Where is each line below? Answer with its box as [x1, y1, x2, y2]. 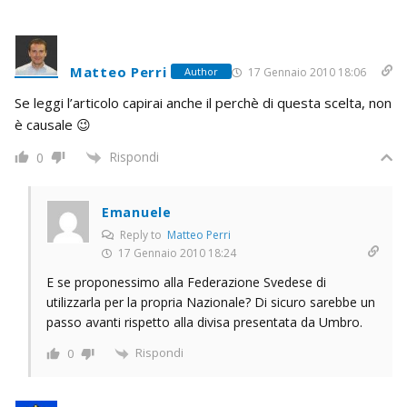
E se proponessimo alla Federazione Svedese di [46, 273, 326, 291]
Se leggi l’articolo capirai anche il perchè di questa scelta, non [15, 93, 392, 112]
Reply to [117, 227, 167, 243]
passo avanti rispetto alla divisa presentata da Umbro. [46, 313, 362, 331]
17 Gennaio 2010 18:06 [245, 64, 367, 80]
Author [184, 65, 219, 79]
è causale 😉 [15, 114, 91, 134]
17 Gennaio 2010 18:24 [115, 245, 236, 261]
